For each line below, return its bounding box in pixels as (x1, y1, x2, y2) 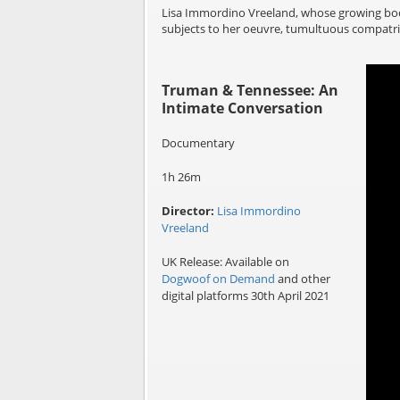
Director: (161, 203, 214, 220)
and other (274, 271, 330, 287)
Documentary (161, 135, 235, 152)
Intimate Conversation (161, 98, 323, 119)
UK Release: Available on (161, 254, 289, 271)
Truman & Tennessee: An (161, 80, 338, 101)
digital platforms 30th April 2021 (161, 287, 329, 304)
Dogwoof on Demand (161, 271, 275, 287)
